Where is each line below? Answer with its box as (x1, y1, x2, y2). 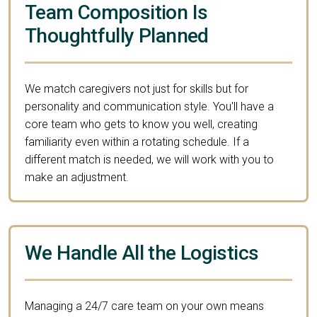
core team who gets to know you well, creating (25, 117, 258, 131)
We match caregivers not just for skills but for (25, 81, 248, 96)
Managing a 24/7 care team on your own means (25, 299, 264, 313)
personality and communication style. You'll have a (25, 99, 274, 113)
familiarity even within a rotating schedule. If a (25, 134, 249, 149)
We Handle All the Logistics (25, 241, 259, 265)
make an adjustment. (25, 170, 129, 184)
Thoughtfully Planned (25, 23, 209, 47)
